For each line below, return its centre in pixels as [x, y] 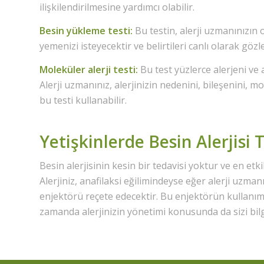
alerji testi [112, 69]
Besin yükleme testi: [86, 30]
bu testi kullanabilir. [84, 100]
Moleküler [64, 69]
